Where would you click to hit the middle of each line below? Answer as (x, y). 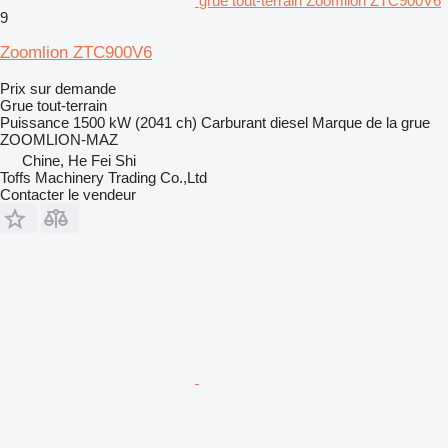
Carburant (233, 122)
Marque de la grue (371, 122)
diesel (289, 122)
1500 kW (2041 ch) (135, 122)
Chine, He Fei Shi (79, 160)
